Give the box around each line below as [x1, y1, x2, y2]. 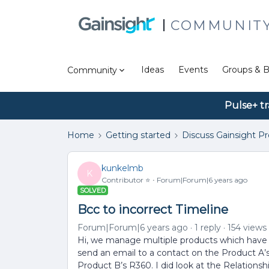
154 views [228, 222, 267, 233]
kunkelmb [101, 162, 144, 174]
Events [178, 64, 208, 75]
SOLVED [80, 186, 106, 195]
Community [67, 64, 117, 76]
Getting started [106, 130, 171, 141]
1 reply [195, 222, 221, 233]
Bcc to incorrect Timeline [77, 202, 228, 217]
